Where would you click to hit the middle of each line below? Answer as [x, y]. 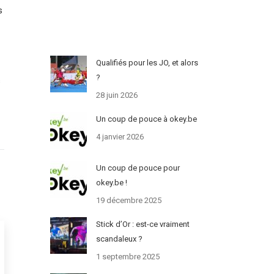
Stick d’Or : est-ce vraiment [143, 224]
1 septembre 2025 [128, 257]
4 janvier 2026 [120, 137]
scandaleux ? [119, 239]
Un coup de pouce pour [138, 168]
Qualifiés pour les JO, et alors [147, 63]
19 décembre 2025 [128, 201]
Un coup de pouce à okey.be [146, 119]
